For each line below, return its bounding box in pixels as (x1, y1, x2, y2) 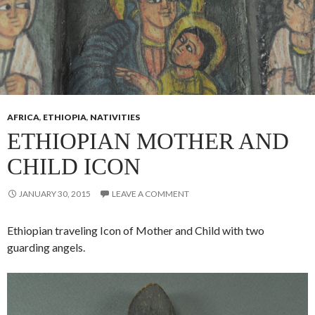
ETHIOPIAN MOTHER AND (7, 128, 289, 154)
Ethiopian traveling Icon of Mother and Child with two (7, 223, 264, 237)
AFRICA (7, 111, 39, 122)
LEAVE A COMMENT (112, 188, 189, 199)
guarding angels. (7, 240, 85, 254)
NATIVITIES (90, 111, 140, 122)
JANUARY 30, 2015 (19, 188, 91, 199)
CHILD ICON (7, 153, 141, 179)
